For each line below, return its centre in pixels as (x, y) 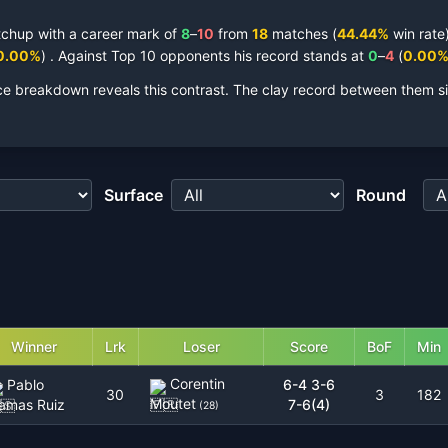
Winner (34, 346)
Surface (133, 194)
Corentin (197, 383)
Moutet (173, 403)
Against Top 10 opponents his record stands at (211, 55)
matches (298, 33)
